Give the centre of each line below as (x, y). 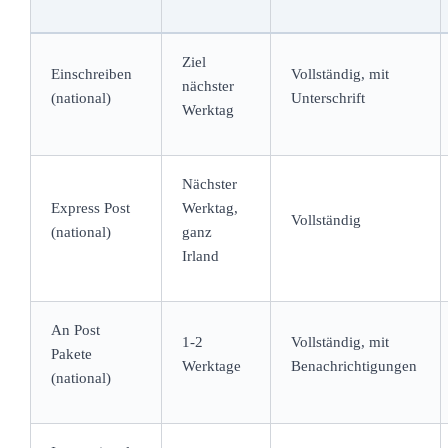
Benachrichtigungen (353, 365)
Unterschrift (327, 97)
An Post (75, 329)
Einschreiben (91, 73)
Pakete (71, 353)
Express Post (90, 207)
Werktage (211, 365)
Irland (200, 255)
